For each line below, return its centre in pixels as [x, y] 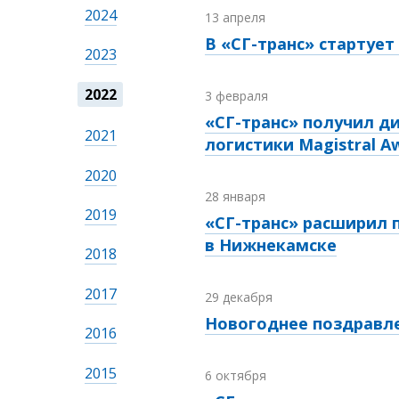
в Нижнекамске [271, 245]
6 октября [236, 376]
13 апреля [235, 18]
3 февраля [236, 96]
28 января [235, 197]
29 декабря [239, 297]
